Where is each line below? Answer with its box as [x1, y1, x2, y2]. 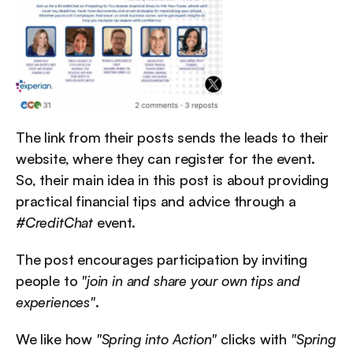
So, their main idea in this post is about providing [16, 170, 329, 188]
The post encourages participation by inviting [16, 250, 307, 268]
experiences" [16, 292, 95, 310]
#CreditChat [16, 213, 94, 231]
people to [16, 271, 82, 289]
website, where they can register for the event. [16, 149, 315, 167]
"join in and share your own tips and [81, 271, 300, 289]
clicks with [217, 329, 291, 347]
